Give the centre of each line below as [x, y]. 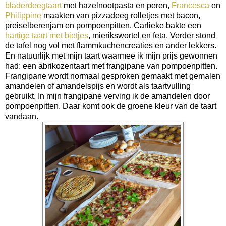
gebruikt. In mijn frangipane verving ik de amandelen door [107, 96]
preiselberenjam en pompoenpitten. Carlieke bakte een [103, 25]
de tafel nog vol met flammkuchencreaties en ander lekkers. [111, 45]
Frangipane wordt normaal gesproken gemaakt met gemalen [113, 76]
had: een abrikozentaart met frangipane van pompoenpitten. [111, 66]
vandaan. [23, 116]
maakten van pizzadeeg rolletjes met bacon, [121, 15]
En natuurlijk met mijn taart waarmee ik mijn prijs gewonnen [111, 55]
